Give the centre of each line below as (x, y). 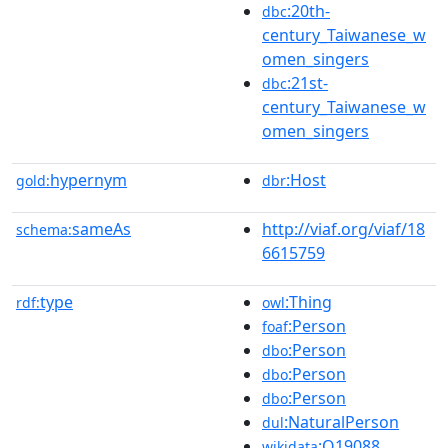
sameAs (101, 228)
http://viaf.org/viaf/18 (343, 228)
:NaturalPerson (341, 421)
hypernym (88, 179)
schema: (44, 229)
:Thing (308, 301)
